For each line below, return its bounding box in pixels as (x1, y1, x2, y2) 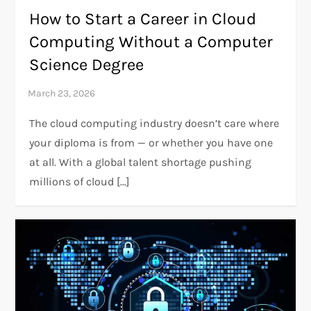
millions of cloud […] (29, 174, 131, 188)
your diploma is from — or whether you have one (29, 135, 274, 149)
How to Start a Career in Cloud (29, 8, 257, 28)
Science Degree (29, 54, 144, 74)
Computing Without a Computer (29, 31, 274, 51)
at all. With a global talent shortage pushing (29, 155, 252, 169)
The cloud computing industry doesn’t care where (29, 116, 280, 130)
